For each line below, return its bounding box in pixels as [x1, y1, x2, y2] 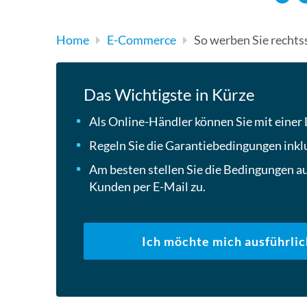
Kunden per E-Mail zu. [89, 179, 206, 194]
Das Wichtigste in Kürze [84, 84, 255, 104]
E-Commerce [107, 32, 176, 47]
